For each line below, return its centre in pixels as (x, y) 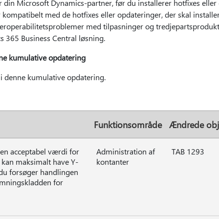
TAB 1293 (188, 151)
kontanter (112, 162)
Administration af (125, 151)
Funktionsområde (128, 124)
